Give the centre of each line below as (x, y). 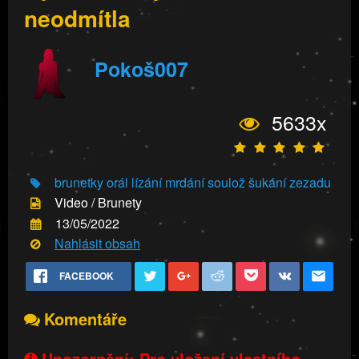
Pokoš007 (141, 69)
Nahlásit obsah (97, 243)
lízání (147, 182)
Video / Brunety (98, 203)
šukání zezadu (290, 182)
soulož (226, 182)
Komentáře (85, 319)
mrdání (185, 182)
